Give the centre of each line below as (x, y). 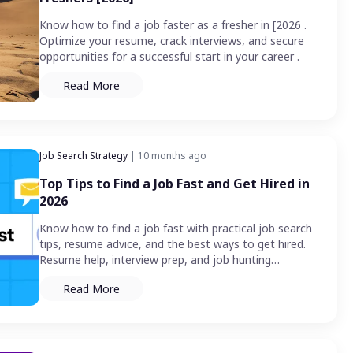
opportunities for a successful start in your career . (169, 57)
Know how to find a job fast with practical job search (176, 229)
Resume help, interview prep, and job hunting (155, 260)
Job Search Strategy (84, 156)
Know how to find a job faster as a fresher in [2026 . (173, 25)
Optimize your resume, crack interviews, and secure (172, 41)
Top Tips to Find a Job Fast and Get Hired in (175, 184)
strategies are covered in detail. (120, 276)
